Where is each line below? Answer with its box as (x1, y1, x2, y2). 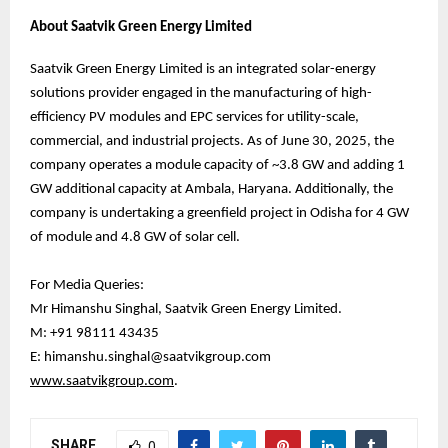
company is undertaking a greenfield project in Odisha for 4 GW (30, 206, 409, 222)
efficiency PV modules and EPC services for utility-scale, (30, 110, 359, 126)
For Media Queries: (30, 278, 144, 294)
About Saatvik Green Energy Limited (30, 20, 252, 36)
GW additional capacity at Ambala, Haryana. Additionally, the (30, 182, 393, 198)
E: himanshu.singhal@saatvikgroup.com (30, 350, 271, 366)
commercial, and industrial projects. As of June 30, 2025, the (30, 134, 394, 150)
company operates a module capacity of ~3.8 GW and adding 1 (30, 158, 405, 174)
